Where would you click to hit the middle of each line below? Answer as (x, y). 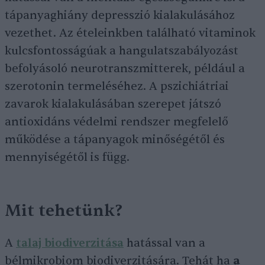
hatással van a (164, 243)
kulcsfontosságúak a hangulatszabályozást (122, 51)
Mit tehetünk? (64, 211)
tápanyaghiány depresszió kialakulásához (120, 16)
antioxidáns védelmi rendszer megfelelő (117, 122)
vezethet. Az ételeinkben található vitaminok (130, 33)
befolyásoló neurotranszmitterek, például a (125, 69)
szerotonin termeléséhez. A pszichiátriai (117, 87)
